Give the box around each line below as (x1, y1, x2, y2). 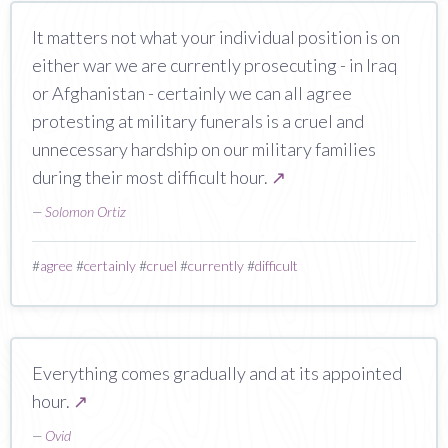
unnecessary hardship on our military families (32, 137, 376, 160)
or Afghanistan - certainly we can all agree (32, 81, 352, 104)
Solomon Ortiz (45, 202, 126, 220)
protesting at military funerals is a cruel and (32, 109, 364, 132)
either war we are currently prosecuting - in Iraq (32, 53, 397, 76)
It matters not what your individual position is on (32, 25, 400, 48)
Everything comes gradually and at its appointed (32, 361, 402, 384)
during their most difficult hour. (32, 165, 271, 188)
